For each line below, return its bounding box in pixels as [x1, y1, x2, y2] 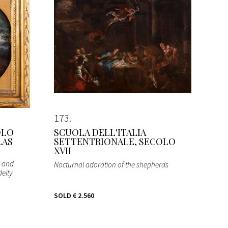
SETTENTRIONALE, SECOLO [54, 135, 176, 148]
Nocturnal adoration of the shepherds [54, 159, 168, 169]
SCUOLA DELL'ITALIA [54, 126, 146, 138]
